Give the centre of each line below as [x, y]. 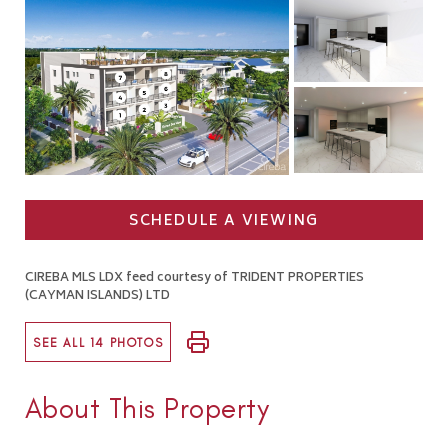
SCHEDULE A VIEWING [224, 221]
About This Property [147, 407]
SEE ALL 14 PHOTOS [98, 343]
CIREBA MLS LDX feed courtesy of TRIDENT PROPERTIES [194, 278]
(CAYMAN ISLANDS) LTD [97, 296]
